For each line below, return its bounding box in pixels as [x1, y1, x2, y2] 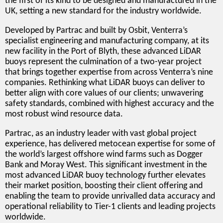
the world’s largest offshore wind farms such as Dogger [5, 149, 203, 159]
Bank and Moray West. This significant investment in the [5, 160, 207, 170]
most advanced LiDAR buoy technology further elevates [5, 170, 206, 180]
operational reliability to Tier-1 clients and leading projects [5, 202, 216, 212]
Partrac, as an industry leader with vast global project [5, 128, 197, 138]
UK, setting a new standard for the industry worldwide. [5, 6, 202, 16]
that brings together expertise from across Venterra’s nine [5, 67, 213, 77]
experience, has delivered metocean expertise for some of [5, 139, 216, 149]
